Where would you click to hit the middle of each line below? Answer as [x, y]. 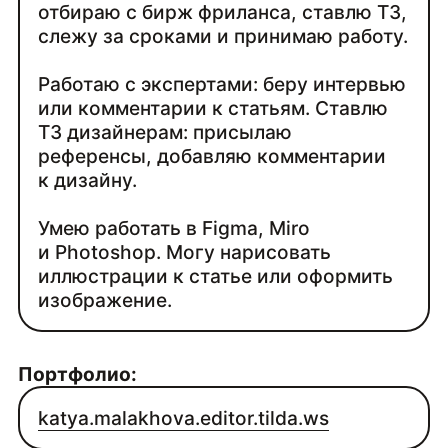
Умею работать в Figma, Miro [174, 227]
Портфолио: [77, 373]
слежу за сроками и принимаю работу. [223, 35]
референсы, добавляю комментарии [212, 155]
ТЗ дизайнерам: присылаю [165, 131]
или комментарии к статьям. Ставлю [213, 107]
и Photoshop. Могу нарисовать [185, 251]
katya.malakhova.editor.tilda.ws [184, 418]
